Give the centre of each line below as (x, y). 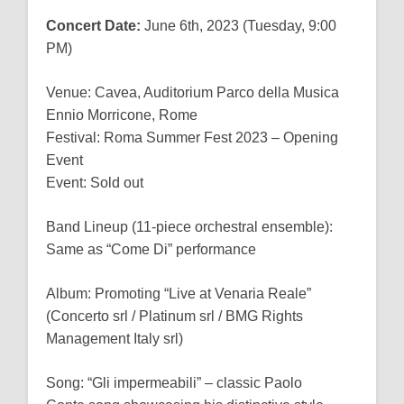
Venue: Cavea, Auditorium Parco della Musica (193, 93)
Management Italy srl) (115, 339)
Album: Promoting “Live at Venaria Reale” (179, 294)
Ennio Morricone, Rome (122, 115)
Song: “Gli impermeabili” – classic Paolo (174, 383)
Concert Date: (94, 26)
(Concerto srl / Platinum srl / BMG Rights (175, 317)
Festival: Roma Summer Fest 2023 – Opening (193, 138)
